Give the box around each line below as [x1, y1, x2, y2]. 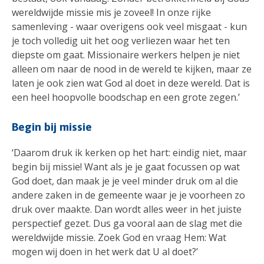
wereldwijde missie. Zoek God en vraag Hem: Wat [12, 230, 226, 244]
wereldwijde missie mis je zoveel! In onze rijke [12, 6, 211, 19]
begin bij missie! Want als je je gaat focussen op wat [12, 160, 240, 173]
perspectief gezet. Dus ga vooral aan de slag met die [12, 216, 242, 230]
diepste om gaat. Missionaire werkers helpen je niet [12, 48, 240, 62]
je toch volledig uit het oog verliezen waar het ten [12, 34, 230, 48]
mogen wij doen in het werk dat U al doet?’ [12, 245, 198, 258]
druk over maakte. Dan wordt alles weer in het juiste [12, 202, 242, 216]
